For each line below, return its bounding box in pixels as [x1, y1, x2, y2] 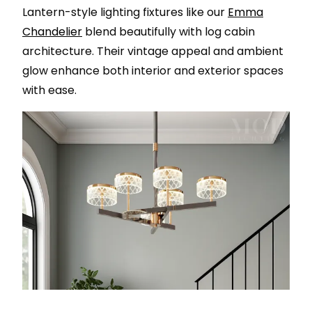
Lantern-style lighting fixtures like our [22, 3, 228, 20]
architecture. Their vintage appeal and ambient [22, 42, 283, 59]
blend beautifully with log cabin [82, 23, 255, 40]
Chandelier [22, 23, 82, 40]
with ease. [22, 81, 77, 98]
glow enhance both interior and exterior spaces [22, 62, 283, 79]
